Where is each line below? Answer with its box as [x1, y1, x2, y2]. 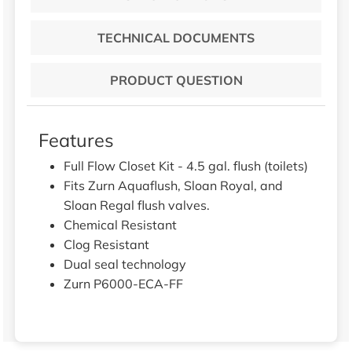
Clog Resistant [63, 236, 149, 252]
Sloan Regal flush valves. [63, 196, 210, 213]
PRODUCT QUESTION [109, 71, 243, 88]
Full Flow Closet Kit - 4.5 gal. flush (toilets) [63, 157, 308, 174]
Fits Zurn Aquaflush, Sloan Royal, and [63, 177, 283, 193]
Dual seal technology [63, 255, 186, 272]
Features [38, 127, 114, 152]
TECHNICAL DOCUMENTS [97, 29, 255, 46]
